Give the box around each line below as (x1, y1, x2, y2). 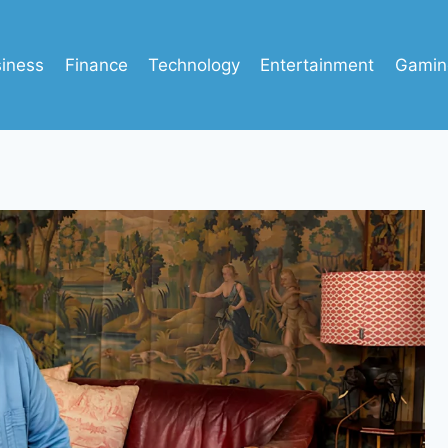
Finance (64, 54, 128, 75)
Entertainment (260, 54, 375, 75)
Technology (147, 54, 240, 75)
